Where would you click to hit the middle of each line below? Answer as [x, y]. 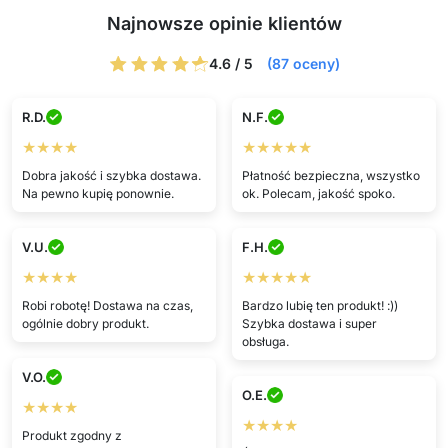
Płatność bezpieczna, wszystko [330, 175]
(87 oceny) [303, 63]
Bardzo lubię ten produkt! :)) [319, 305]
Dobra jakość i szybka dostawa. [111, 175]
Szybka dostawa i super [309, 323]
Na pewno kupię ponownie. [97, 193]
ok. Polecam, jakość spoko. [318, 193]
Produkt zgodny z [71, 435]
